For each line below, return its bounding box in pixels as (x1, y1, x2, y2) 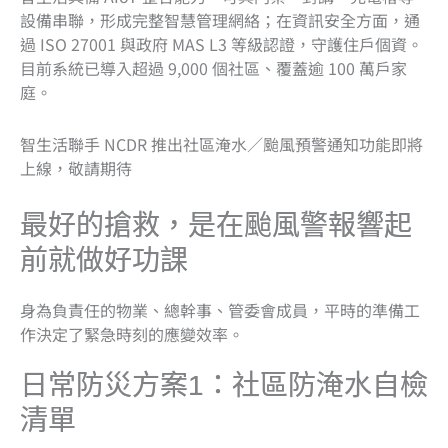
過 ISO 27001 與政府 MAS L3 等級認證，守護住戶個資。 (20, 31, 423, 56)
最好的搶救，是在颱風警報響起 (20, 209, 412, 241)
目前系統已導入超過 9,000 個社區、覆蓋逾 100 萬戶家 (20, 55, 407, 80)
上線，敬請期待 (20, 155, 132, 180)
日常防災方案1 (20, 369, 204, 401)
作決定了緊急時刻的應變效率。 (20, 321, 244, 346)
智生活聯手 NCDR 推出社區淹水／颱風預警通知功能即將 (20, 131, 423, 156)
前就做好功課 (20, 244, 188, 276)
